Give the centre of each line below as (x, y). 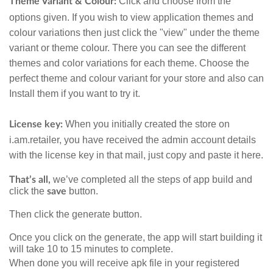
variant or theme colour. (61, 48)
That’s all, (31, 180)
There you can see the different (179, 48)
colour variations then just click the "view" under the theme (134, 33)
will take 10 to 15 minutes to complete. (92, 249)
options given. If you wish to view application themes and (131, 18)
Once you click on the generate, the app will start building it (136, 238)
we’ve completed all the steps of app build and (153, 180)
